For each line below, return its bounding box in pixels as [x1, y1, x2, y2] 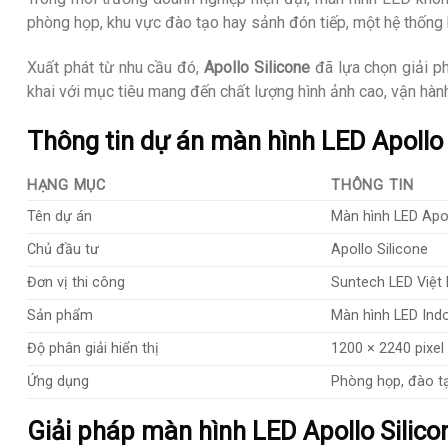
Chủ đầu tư [27, 240, 99, 258]
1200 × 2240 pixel [331, 339, 445, 357]
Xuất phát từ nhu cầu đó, [27, 58, 205, 78]
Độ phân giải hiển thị [27, 339, 159, 357]
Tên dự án [27, 207, 92, 225]
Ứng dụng [27, 372, 89, 390]
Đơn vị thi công [27, 273, 125, 291]
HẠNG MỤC [27, 176, 106, 194]
